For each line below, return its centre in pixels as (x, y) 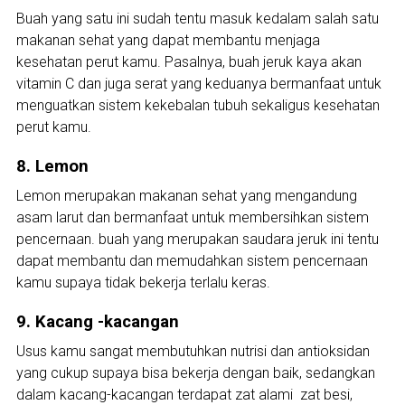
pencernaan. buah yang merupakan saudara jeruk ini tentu (197, 240)
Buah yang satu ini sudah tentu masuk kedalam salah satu (197, 19)
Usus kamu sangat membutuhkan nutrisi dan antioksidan (193, 352)
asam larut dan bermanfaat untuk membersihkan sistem (192, 218)
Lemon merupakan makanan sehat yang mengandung (186, 196)
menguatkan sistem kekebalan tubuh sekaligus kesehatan (198, 106)
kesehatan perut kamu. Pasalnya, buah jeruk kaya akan (188, 62)
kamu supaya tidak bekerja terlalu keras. (143, 283)
